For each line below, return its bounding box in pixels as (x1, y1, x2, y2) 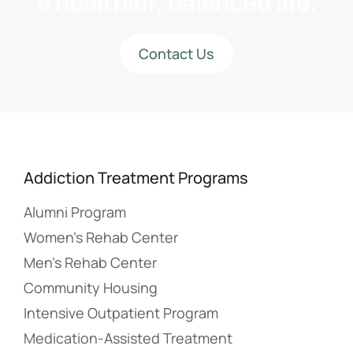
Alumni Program (24, 202, 126, 221)
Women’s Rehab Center (24, 227, 178, 247)
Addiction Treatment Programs (24, 166, 248, 188)
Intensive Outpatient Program (24, 303, 218, 322)
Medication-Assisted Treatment (24, 328, 232, 347)
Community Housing (24, 277, 158, 297)
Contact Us (139, 43, 214, 63)
